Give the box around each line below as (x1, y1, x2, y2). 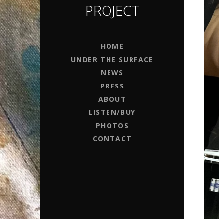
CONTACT (92, 133, 132, 143)
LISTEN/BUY (88, 107, 136, 117)
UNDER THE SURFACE (71, 54, 153, 64)
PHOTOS (95, 120, 129, 130)
